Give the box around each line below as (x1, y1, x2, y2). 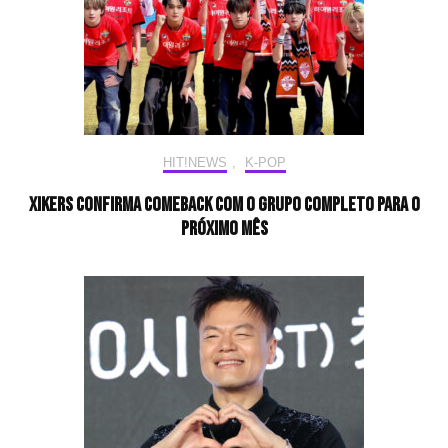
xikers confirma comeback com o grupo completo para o (28, 193, 420, 218)
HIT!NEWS (162, 155, 227, 171)
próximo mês (180, 217, 268, 242)
